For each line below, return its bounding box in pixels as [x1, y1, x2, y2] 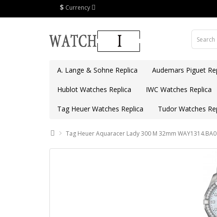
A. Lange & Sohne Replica [57, 65, 138, 75]
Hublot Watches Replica [57, 85, 131, 94]
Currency [65, 3, 90, 12]
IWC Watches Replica [146, 85, 212, 94]
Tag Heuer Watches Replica [57, 104, 143, 113]
